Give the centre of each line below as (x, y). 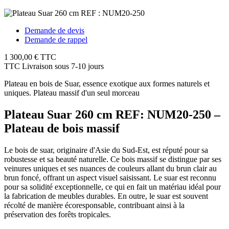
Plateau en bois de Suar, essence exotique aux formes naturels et (107, 83)
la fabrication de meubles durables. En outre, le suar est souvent (106, 196)
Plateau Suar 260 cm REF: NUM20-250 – (112, 114)
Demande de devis (54, 30)
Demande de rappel (56, 39)
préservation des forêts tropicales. (58, 214)
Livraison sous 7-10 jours (63, 66)
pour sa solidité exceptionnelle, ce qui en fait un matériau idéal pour (112, 187)
